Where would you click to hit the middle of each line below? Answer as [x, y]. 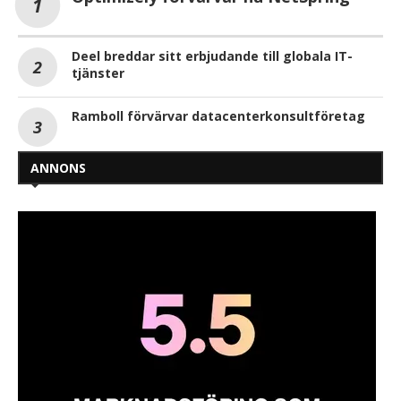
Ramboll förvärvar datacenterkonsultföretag [218, 115]
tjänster [98, 73]
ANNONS [58, 167]
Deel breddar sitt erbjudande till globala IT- [212, 55]
